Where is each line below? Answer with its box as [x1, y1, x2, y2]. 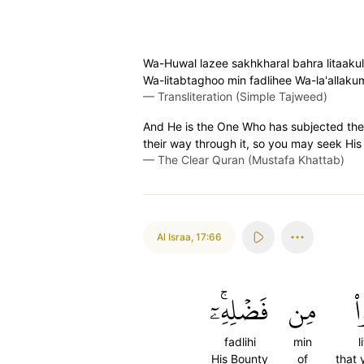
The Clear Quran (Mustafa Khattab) [158, 153, 344, 167]
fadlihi [223, 335, 256, 349]
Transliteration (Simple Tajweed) [158, 89, 327, 103]
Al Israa [157, 231, 191, 243]
